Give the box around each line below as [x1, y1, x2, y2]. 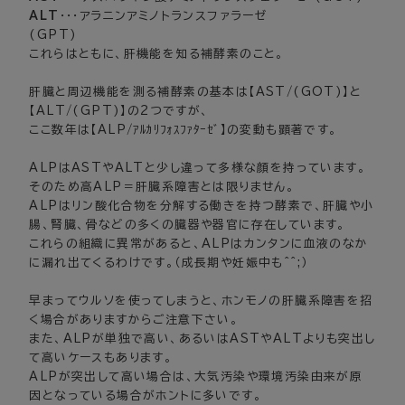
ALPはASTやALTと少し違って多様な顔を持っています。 [29, 162, 367, 174]
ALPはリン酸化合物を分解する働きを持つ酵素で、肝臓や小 [29, 200, 374, 212]
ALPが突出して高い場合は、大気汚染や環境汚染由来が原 [29, 371, 363, 383]
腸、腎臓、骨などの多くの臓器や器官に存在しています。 [29, 219, 346, 231]
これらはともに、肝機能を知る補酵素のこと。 [29, 48, 285, 61]
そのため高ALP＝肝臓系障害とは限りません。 [29, 181, 296, 193]
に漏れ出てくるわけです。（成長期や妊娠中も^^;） [29, 257, 308, 269]
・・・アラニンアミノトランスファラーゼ [59, 10, 268, 23]
